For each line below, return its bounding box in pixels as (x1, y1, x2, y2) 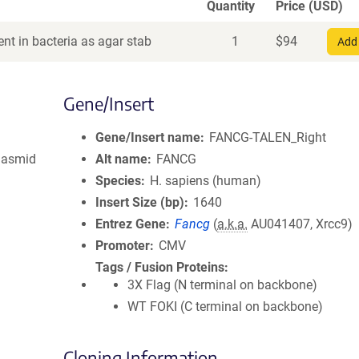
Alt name (95, 151, 147, 167)
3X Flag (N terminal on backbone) (127, 277, 317, 292)
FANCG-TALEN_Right (209, 130, 327, 145)
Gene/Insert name (95, 130, 200, 145)
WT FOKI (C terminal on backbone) (127, 299, 323, 314)
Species (95, 173, 141, 188)
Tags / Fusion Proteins (95, 260, 224, 275)
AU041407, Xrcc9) (248, 216, 353, 232)
